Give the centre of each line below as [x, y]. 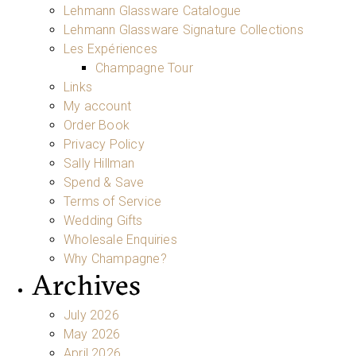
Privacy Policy [104, 144]
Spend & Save [104, 182]
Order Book [97, 125]
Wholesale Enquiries [120, 239]
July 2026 [91, 315]
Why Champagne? [115, 258]
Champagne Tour [144, 68]
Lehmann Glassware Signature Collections [184, 29]
